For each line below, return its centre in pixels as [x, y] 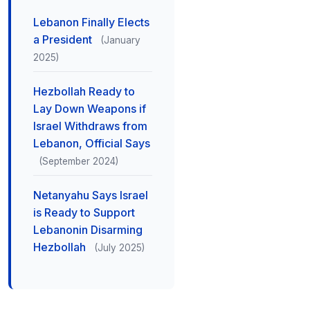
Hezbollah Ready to [84, 91]
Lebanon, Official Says [92, 143]
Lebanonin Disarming [88, 230]
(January [120, 40]
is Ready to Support [84, 212]
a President [64, 39]
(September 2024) [79, 161]
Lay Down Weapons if [90, 109]
